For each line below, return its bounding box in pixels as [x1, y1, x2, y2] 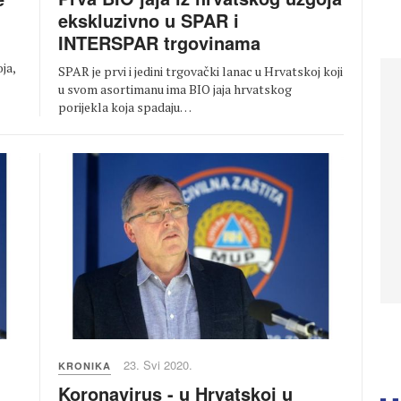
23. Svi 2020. [124, 355, 192, 373]
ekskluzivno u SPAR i [58, 7, 239, 34]
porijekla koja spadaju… [58, 98, 192, 116]
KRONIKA [58, 358, 111, 372]
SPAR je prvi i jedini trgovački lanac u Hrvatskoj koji [58, 63, 343, 81]
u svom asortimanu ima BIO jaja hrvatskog [58, 81, 292, 98]
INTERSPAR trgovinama [58, 30, 260, 56]
